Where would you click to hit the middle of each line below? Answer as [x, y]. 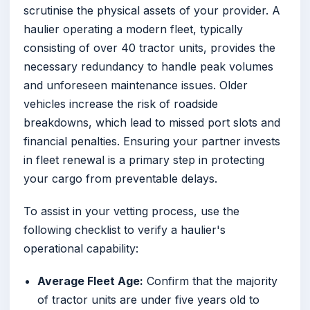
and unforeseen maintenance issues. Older [136, 85]
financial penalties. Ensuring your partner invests [152, 141]
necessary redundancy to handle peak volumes [148, 66]
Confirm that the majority [210, 281]
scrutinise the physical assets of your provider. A [152, 10]
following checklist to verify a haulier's [125, 229]
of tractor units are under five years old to [148, 299]
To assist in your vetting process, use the [131, 211]
